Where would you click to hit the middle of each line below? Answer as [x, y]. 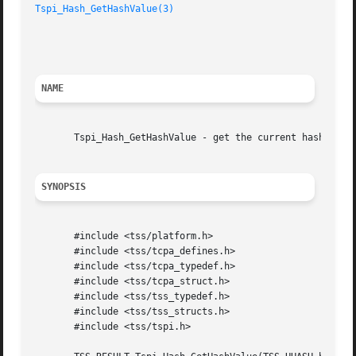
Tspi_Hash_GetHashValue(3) [105, 9]
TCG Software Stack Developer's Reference [169, 39]
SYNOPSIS [64, 187]
